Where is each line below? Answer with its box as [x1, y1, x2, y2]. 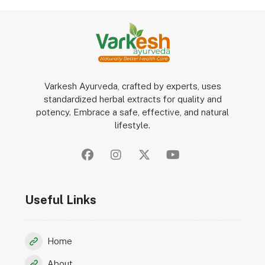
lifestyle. [115, 119, 150, 130]
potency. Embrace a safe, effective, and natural [36, 106, 229, 117]
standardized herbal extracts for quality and [43, 93, 222, 104]
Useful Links [25, 192, 97, 207]
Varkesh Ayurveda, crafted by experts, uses [44, 80, 221, 91]
